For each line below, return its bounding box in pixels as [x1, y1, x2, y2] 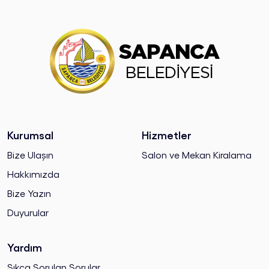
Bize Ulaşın [7, 148, 53, 160]
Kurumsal [7, 127, 53, 141]
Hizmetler [142, 127, 192, 141]
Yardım [7, 240, 42, 253]
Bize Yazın [7, 187, 51, 199]
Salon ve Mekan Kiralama [142, 148, 252, 160]
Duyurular [7, 206, 49, 218]
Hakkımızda [7, 168, 59, 180]
